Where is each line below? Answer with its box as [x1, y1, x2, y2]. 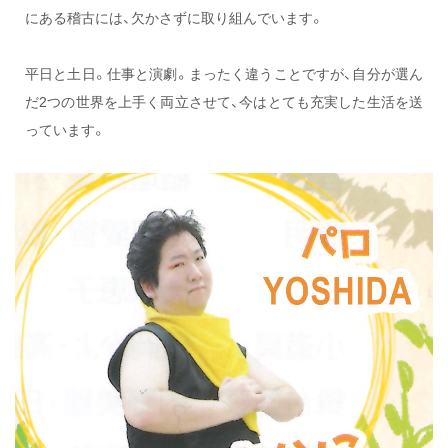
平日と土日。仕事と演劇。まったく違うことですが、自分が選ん [25, 63, 423, 84]
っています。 [25, 119, 106, 140]
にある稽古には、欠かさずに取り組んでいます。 [25, 7, 324, 28]
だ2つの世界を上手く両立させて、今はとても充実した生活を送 [25, 91, 423, 112]
